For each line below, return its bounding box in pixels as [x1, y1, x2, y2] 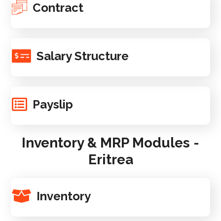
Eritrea [88, 151, 133, 168]
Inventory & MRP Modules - [22, 135, 199, 151]
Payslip [33, 97, 74, 111]
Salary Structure [37, 49, 129, 63]
